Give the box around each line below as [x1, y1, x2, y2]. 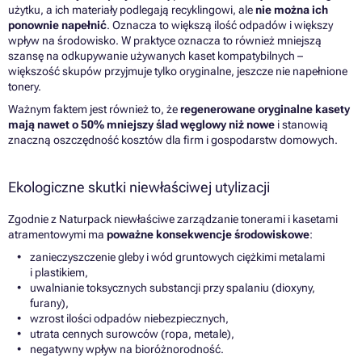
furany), [30, 296, 69, 309]
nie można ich [255, 2, 328, 16]
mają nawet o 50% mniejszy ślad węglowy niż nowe [8, 117, 275, 131]
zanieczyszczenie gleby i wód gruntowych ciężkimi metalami [30, 250, 325, 263]
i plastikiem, [30, 265, 88, 279]
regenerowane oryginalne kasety [180, 102, 350, 116]
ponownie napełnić [8, 18, 107, 32]
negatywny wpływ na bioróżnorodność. [30, 342, 224, 356]
